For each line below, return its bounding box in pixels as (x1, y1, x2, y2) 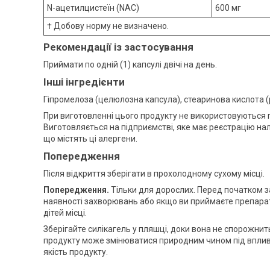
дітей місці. (43, 207, 87, 218)
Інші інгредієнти (43, 75, 125, 88)
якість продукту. (43, 246, 108, 257)
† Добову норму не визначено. (47, 20, 169, 31)
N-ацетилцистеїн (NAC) (47, 2, 139, 13)
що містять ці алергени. (43, 133, 137, 143)
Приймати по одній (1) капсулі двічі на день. (43, 59, 217, 69)
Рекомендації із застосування (43, 40, 193, 53)
